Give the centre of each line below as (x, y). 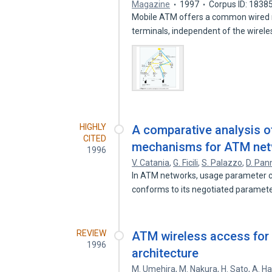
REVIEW (92, 233)
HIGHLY (93, 127)
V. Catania (151, 163)
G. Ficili (186, 163)
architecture (165, 253)
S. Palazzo (222, 163)
